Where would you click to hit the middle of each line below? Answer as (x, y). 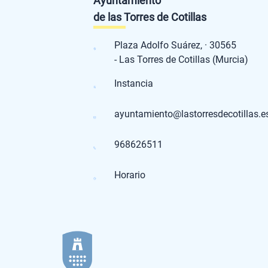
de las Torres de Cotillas (150, 17)
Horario (130, 175)
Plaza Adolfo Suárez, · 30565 (188, 45)
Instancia (134, 83)
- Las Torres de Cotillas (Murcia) (181, 59)
